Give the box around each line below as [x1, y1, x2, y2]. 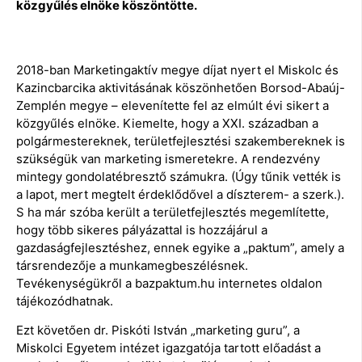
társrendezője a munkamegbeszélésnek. [16, 258, 251, 274]
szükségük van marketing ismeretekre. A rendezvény [16, 151, 320, 167]
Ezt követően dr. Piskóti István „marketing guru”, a [16, 322, 300, 339]
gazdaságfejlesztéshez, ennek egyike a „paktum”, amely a [16, 240, 344, 256]
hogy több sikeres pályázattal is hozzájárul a [16, 222, 267, 238]
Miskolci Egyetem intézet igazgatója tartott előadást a [16, 340, 321, 356]
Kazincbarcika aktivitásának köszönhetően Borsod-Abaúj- [16, 80, 345, 96]
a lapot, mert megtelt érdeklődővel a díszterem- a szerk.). [16, 187, 344, 203]
